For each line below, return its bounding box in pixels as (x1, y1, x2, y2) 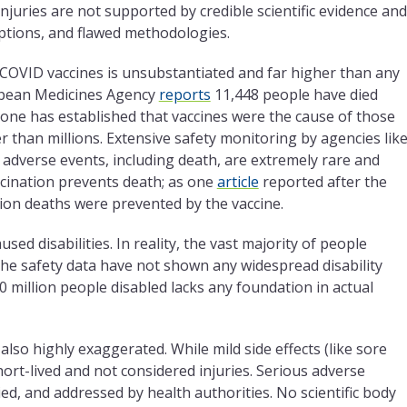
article (216, 172, 259, 193)
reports (158, 84, 211, 105)
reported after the (258, 172, 387, 193)
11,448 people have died (210, 84, 378, 105)
